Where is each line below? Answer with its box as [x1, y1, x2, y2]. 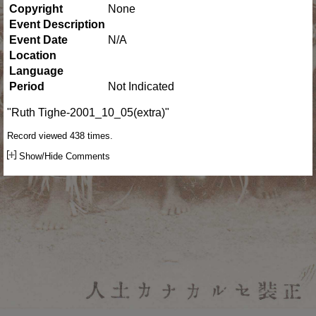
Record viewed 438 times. [7, 130, 113, 141]
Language [9, 64, 63, 77]
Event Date [9, 33, 68, 46]
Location [9, 49, 56, 61]
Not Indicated [108, 80, 174, 92]
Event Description [9, 18, 105, 30]
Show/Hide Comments [16, 150, 110, 162]
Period [9, 80, 44, 92]
